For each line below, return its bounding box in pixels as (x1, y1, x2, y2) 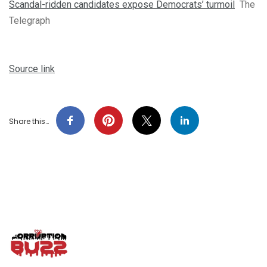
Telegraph (9, 14, 50, 26)
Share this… (9, 116, 49, 126)
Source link (9, 63, 55, 74)
